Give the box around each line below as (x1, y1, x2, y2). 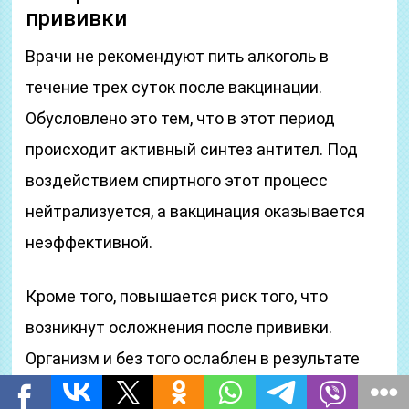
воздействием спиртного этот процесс (26, 171, 329, 190)
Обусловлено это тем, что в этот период (26, 109, 336, 128)
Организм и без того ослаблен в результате (26, 349, 361, 368)
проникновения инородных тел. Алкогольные (26, 380, 372, 399)
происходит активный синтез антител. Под (26, 140, 359, 159)
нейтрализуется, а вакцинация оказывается (26, 202, 366, 221)
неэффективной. (26, 233, 153, 252)
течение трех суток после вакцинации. (26, 78, 323, 97)
